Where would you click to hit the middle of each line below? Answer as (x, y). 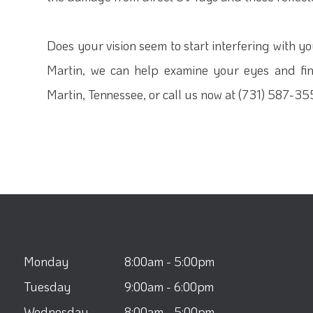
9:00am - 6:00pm (167, 286)
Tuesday (47, 286)
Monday (46, 261)
